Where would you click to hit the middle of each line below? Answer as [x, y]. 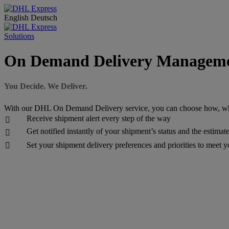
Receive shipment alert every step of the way [99, 118]
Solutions [19, 36]
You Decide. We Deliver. [46, 86]
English [17, 18]
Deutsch [44, 18]
